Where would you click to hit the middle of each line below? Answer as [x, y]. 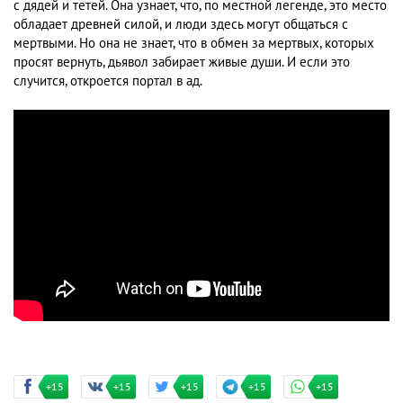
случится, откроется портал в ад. [108, 81]
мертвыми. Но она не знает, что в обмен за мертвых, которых [194, 43]
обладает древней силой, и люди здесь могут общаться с [181, 24]
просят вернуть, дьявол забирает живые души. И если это [182, 62]
